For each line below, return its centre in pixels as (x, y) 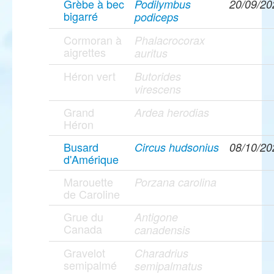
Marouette (88, 182)
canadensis (162, 230)
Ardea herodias (172, 113)
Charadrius (161, 253)
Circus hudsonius (177, 147)
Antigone (156, 217)
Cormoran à (93, 40)
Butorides (158, 76)
